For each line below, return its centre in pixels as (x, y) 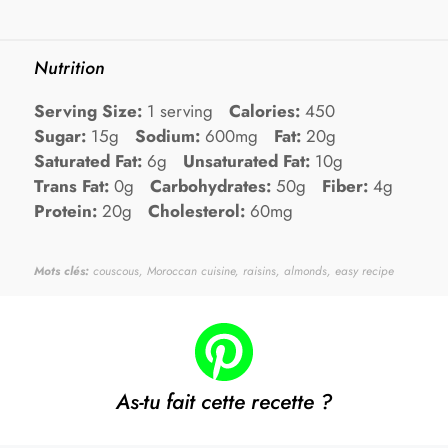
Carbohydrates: (210, 186)
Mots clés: (61, 271)
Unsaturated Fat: (246, 161)
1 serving (180, 111)
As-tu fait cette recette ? (224, 401)
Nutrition (69, 68)
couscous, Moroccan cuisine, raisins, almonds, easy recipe (241, 271)
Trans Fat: (71, 186)
